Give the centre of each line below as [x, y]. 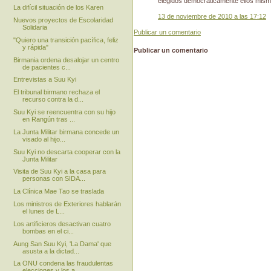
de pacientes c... [46, 67]
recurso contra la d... [53, 100]
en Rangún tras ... [48, 119]
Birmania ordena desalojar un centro [66, 60]
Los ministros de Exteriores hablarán [67, 204]
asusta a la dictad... [51, 251]
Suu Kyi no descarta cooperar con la [67, 152]
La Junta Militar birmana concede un [66, 132]
